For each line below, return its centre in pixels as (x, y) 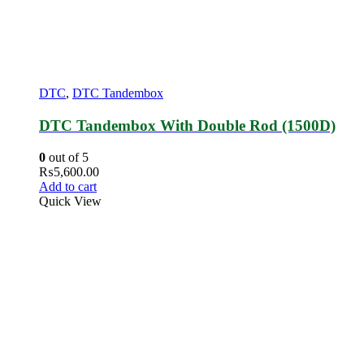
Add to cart (68, 186)
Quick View (70, 201)
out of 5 (67, 157)
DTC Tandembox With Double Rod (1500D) (187, 125)
